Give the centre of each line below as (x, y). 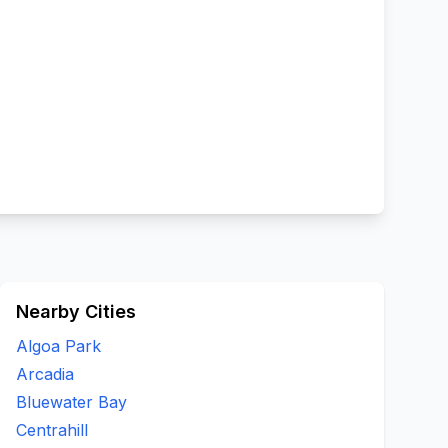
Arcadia (45, 374)
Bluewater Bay (71, 402)
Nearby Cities (76, 311)
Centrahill (52, 430)
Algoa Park (58, 346)
